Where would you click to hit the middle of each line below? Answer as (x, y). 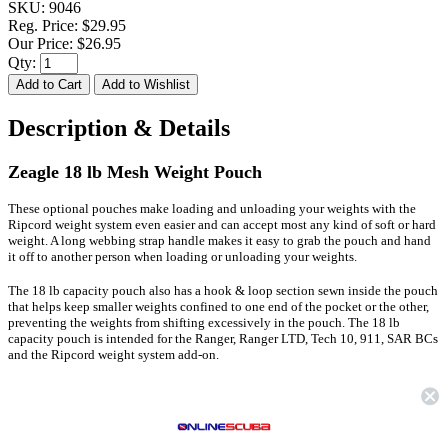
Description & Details (119, 127)
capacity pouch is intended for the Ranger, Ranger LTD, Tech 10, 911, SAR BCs (223, 338)
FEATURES (51, 389)
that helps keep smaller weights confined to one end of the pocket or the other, (218, 306)
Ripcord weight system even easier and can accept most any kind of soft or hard (222, 224)
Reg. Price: (45, 25)
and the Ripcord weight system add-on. (113, 354)
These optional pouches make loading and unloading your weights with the (212, 208)
